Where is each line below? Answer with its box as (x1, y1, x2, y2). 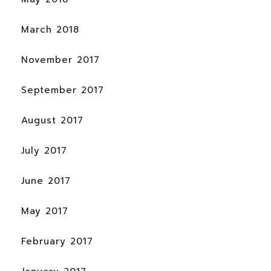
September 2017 (21, 83, 104, 97)
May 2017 (21, 204, 68, 218)
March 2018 (21, 22, 79, 36)
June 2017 (21, 174, 71, 188)
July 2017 (21, 143, 67, 157)
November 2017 (21, 53, 100, 67)
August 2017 (21, 113, 83, 127)
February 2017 (21, 234, 93, 248)
